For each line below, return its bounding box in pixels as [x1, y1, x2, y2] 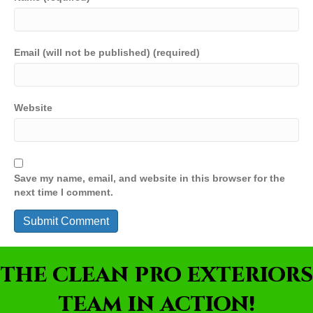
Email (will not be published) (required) [14, 47, 200, 59]
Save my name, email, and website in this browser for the [14, 173, 285, 184]
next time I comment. [14, 187, 113, 198]
